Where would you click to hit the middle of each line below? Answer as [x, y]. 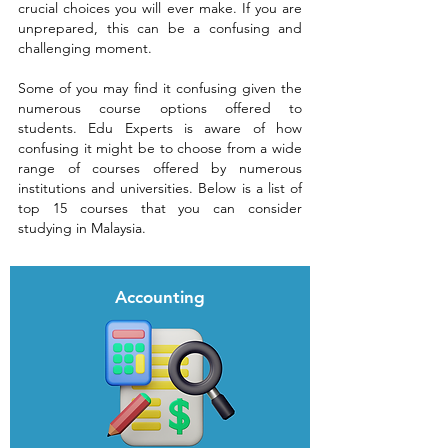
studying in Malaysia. [82, 228]
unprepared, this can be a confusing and [160, 28]
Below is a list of [250, 188]
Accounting [160, 297]
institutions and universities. [108, 188]
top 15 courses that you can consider [160, 208]
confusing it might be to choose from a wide [160, 148]
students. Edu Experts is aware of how [160, 128]
